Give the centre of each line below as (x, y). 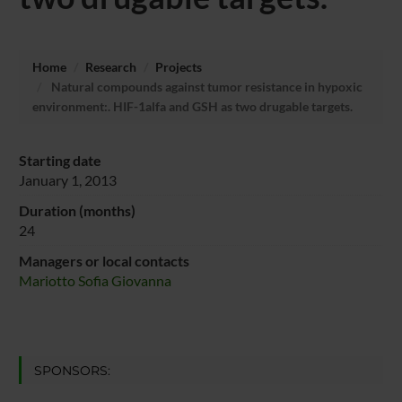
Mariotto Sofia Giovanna (95, 280)
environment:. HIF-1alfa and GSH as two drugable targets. (192, 106)
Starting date (60, 160)
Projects (178, 66)
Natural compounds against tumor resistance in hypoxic (205, 86)
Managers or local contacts (104, 260)
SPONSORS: (72, 370)
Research (110, 66)
